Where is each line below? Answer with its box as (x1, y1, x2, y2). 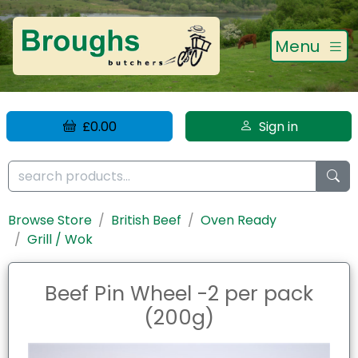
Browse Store (8, 210, 92, 229)
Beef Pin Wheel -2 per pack (45, 279, 313, 308)
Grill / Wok (27, 229, 93, 249)
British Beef (111, 210, 181, 229)
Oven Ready (201, 210, 276, 229)
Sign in (252, 117, 298, 136)
